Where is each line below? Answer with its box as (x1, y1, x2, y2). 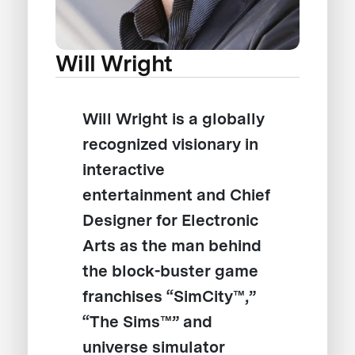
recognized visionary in (82, 135, 259, 155)
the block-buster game (82, 261, 259, 281)
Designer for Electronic (82, 211, 258, 231)
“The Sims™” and (82, 312, 213, 332)
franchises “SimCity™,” (82, 287, 257, 307)
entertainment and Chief (82, 185, 271, 205)
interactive (82, 160, 166, 180)
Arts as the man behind (82, 236, 262, 256)
